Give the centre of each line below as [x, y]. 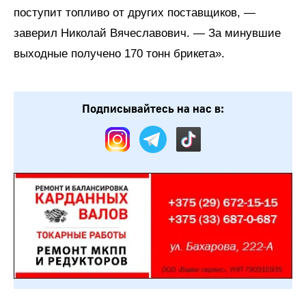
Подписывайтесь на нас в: [153, 109]
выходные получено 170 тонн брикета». [119, 54]
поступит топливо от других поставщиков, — [135, 13]
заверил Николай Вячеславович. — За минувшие [147, 33]
